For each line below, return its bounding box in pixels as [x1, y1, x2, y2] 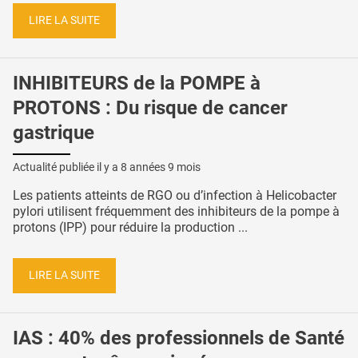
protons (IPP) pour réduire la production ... [13, 219, 248, 235]
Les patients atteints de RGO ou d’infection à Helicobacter [13, 187, 336, 203]
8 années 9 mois [121, 160, 201, 173]
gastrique [13, 121, 94, 144]
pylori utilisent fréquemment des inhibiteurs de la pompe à [13, 203, 340, 219]
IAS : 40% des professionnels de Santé [13, 327, 344, 349]
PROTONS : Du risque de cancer [13, 96, 288, 119]
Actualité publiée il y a [13, 160, 121, 173]
